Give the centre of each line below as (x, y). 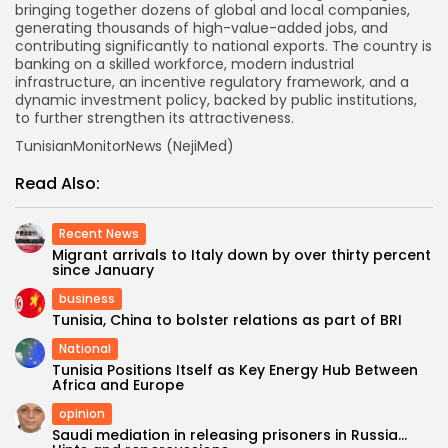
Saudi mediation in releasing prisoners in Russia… (229, 434)
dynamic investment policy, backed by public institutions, (216, 99)
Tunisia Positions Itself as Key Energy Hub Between (235, 369)
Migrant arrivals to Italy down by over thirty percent (241, 254)
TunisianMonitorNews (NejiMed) (124, 145)
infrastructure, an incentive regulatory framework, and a (212, 81)
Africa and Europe (118, 384)
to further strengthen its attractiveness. (154, 117)
